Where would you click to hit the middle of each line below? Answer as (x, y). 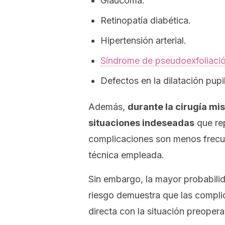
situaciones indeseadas (141, 123)
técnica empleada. (126, 155)
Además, (108, 107)
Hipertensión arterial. (143, 40)
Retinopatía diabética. (146, 20)
